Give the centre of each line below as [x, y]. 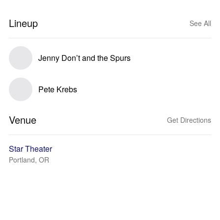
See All [200, 23]
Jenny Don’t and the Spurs [84, 58]
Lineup [23, 23]
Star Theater [30, 149]
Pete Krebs [58, 89]
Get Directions [189, 120]
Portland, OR [29, 160]
